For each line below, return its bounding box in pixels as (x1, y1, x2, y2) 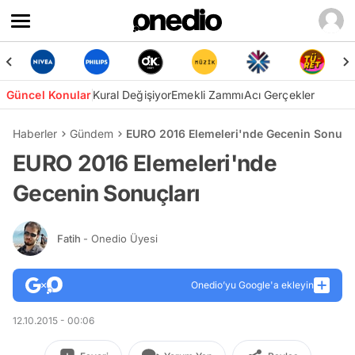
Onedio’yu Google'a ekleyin (191, 279, 314, 291)
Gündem (70, 127, 113, 140)
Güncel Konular (6, 88, 92, 101)
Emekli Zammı (171, 88, 244, 101)
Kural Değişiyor (92, 88, 172, 101)
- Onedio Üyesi (83, 231, 158, 245)
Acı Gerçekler (243, 88, 315, 101)
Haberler (13, 127, 57, 140)
